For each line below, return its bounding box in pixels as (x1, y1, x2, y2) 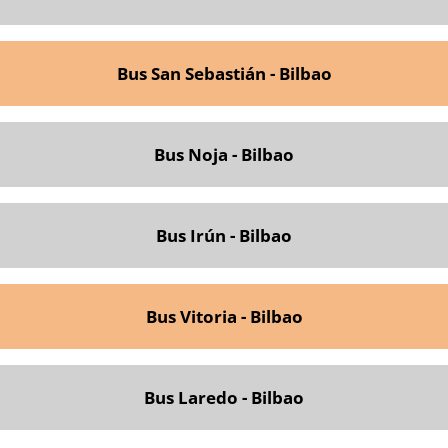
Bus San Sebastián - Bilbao (116, 61, 332, 85)
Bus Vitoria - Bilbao (145, 304, 303, 328)
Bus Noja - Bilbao (154, 142, 294, 166)
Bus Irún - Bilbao (156, 223, 292, 247)
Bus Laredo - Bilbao (144, 385, 304, 409)
